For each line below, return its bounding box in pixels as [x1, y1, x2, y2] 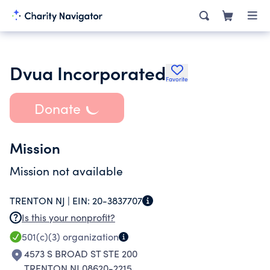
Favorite [166, 75, 188, 83]
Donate [34, 98, 81, 118]
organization [60, 230, 119, 243]
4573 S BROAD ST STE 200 [24, 247, 137, 260]
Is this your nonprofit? [22, 211, 115, 224]
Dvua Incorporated [10, 60, 166, 85]
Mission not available [10, 163, 123, 178]
